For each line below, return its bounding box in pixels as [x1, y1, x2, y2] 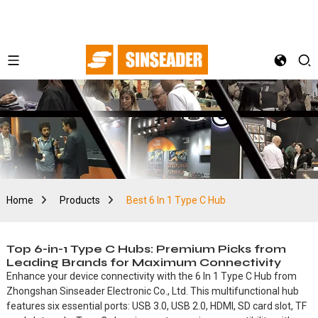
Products [59, 194, 100, 206]
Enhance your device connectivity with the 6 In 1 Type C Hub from [6, 270, 297, 282]
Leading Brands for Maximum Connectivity [6, 256, 281, 269]
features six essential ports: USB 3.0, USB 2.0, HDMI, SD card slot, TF [6, 300, 307, 312]
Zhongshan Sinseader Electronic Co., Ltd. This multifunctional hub [6, 285, 299, 297]
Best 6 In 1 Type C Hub [126, 194, 226, 206]
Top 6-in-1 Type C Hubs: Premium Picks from [6, 242, 286, 256]
